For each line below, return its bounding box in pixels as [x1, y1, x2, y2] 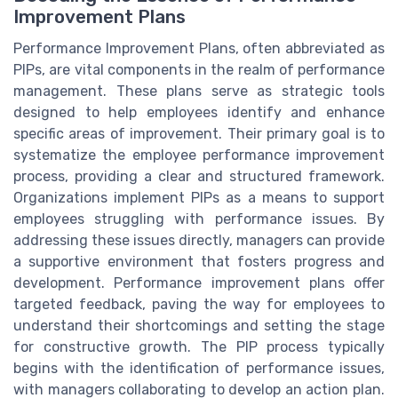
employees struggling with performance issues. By [13, 211, 385, 228]
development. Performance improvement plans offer [13, 275, 385, 292]
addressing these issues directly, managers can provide [13, 232, 385, 250]
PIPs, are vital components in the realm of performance [13, 61, 385, 79]
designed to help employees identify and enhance [13, 104, 385, 122]
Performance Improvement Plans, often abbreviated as [13, 40, 385, 58]
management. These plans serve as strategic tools [13, 83, 385, 100]
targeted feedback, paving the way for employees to [13, 296, 385, 314]
